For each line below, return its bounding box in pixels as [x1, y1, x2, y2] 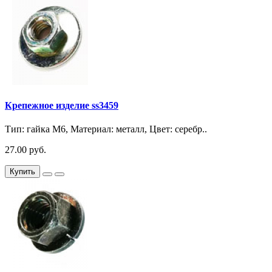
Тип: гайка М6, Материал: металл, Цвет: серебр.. [5, 124, 207, 135]
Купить [10, 167, 35, 177]
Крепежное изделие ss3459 [5, 100, 118, 111]
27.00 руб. [5, 144, 46, 155]
